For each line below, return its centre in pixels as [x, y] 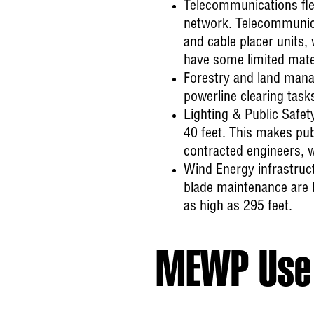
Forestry [207, 80]
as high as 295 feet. [238, 207]
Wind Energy [219, 171]
